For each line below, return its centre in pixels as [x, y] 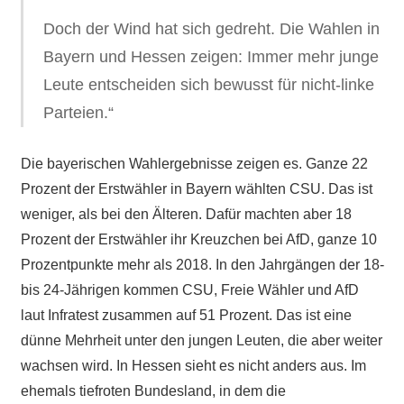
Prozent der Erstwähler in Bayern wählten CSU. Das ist [196, 189]
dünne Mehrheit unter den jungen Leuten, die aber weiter [201, 341]
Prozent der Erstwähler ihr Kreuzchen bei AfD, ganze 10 [198, 240]
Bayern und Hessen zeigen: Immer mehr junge [211, 57]
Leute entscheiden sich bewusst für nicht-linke [209, 85]
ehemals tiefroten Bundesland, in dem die [153, 391]
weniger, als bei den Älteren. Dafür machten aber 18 [186, 215]
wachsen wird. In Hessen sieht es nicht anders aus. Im [193, 366]
